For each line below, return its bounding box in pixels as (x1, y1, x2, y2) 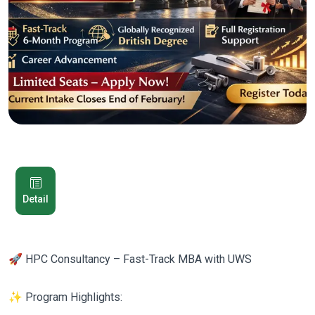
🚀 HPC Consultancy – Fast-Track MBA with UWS (8, 252, 252, 266)
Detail (22, 193, 49, 205)
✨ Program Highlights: (8, 290, 122, 304)
